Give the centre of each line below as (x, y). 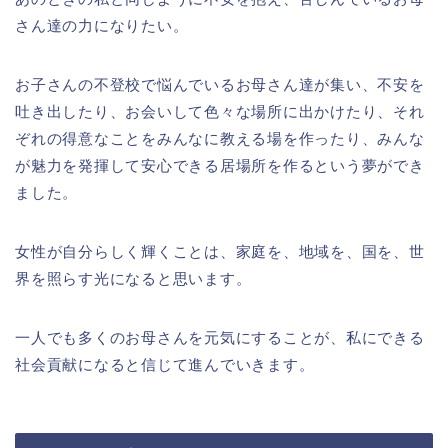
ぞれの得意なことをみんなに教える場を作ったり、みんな (220, 139)
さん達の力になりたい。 (102, 26)
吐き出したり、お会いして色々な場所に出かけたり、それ (220, 112)
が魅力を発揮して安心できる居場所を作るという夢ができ (220, 166)
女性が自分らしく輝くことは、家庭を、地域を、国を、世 (220, 252)
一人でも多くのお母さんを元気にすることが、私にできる (220, 338)
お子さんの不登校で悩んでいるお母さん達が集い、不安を (220, 85)
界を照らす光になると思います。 (133, 279)
